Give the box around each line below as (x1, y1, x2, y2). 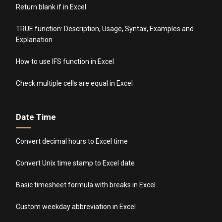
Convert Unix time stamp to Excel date (16, 159, 135, 167)
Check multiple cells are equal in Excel (16, 79, 133, 87)
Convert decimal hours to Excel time (16, 137, 128, 145)
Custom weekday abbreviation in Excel (16, 202, 136, 211)
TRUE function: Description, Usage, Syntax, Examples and (16, 24, 194, 33)
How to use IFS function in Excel (16, 57, 114, 65)
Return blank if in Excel (16, 2, 87, 11)
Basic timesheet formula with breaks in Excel (16, 180, 156, 189)
